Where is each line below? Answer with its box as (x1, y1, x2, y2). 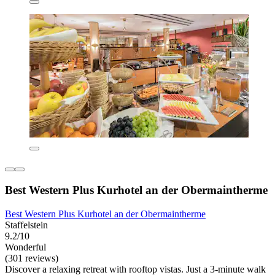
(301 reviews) (5, 252, 58, 263)
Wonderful (5, 241, 46, 252)
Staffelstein (5, 219, 48, 230)
